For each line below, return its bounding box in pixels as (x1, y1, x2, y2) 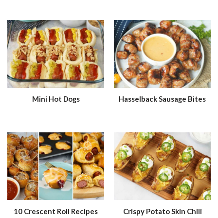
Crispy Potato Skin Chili (123, 206, 202, 216)
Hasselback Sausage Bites (119, 94, 206, 104)
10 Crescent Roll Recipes (14, 206, 98, 216)
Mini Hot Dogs (32, 94, 80, 104)
